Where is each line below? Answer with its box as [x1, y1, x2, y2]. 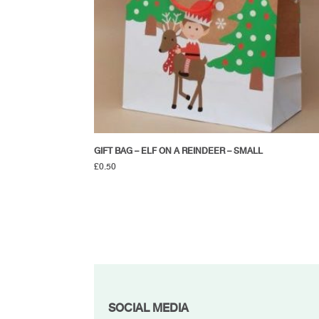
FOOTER [108, 291, 171, 310]
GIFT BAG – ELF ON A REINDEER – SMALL [94, 145, 263, 156]
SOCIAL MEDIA [108, 300, 189, 315]
